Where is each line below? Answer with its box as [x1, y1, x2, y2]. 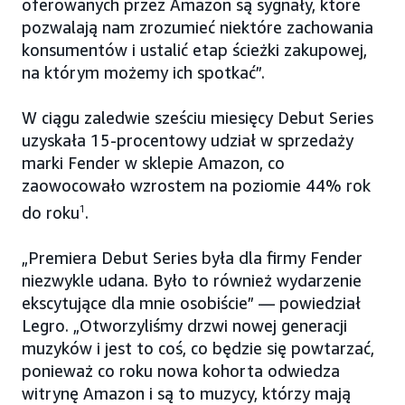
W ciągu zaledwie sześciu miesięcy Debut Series [22, 108, 373, 128]
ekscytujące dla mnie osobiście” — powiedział [22, 293, 361, 314]
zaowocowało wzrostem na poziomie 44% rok [22, 175, 371, 196]
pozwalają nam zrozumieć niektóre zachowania [22, 17, 373, 38]
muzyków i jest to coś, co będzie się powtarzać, [22, 338, 374, 359]
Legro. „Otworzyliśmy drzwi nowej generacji [22, 316, 347, 336]
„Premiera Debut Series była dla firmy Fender [22, 248, 363, 268]
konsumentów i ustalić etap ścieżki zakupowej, [22, 40, 367, 61]
